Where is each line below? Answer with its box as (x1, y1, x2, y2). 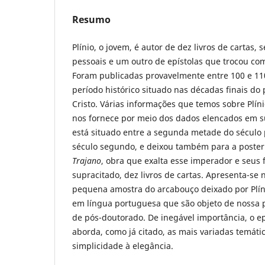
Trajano (72, 154, 101, 166)
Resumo (72, 12, 111, 26)
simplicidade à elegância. (72, 240, 173, 251)
